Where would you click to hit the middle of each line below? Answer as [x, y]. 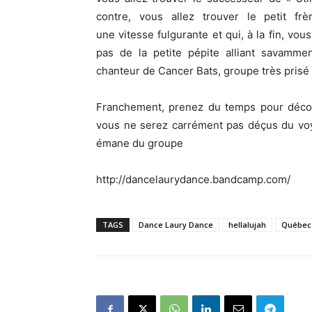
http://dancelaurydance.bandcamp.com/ [193, 179]
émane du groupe [140, 143]
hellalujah [247, 225]
